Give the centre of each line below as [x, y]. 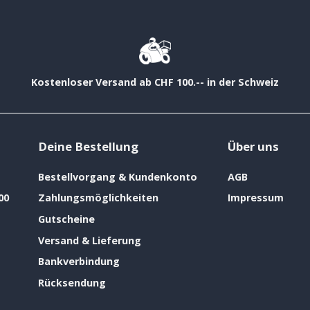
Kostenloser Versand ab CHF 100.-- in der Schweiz [155, 82]
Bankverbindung [79, 262]
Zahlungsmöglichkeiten [98, 198]
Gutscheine [66, 219]
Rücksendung [72, 283]
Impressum [255, 198]
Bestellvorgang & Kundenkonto [118, 176]
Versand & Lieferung [90, 240]
